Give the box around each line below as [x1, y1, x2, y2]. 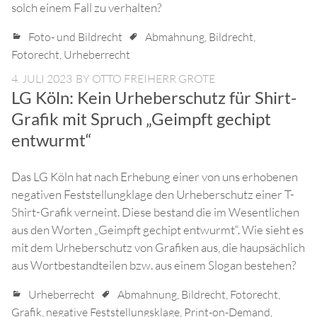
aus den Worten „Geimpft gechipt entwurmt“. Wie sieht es [11, 222, 304, 238]
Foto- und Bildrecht [28, 30, 122, 45]
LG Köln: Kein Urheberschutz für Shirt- [11, 87, 296, 108]
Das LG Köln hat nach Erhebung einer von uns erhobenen [11, 169, 298, 185]
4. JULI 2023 [11, 71, 72, 86]
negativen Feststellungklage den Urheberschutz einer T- [11, 187, 294, 202]
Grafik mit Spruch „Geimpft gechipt [11, 108, 271, 129]
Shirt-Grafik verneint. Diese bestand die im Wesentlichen [11, 204, 299, 220]
